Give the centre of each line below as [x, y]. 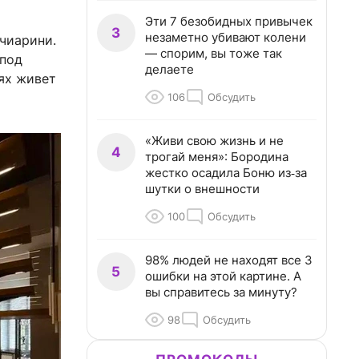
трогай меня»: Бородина [217, 157]
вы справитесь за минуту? [221, 292]
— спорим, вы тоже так [214, 53]
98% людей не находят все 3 [229, 260]
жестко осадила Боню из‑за [226, 173]
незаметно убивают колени [226, 37]
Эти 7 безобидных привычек [229, 21]
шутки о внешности [202, 189]
